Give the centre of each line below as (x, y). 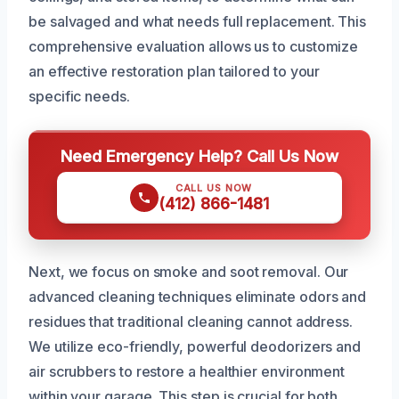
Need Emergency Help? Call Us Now (199, 155)
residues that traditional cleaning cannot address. (191, 321)
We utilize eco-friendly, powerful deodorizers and (195, 346)
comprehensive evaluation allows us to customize (194, 46)
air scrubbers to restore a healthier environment (187, 371)
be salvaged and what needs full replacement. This (198, 21)
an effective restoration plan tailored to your (175, 71)
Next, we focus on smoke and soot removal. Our (189, 271)
